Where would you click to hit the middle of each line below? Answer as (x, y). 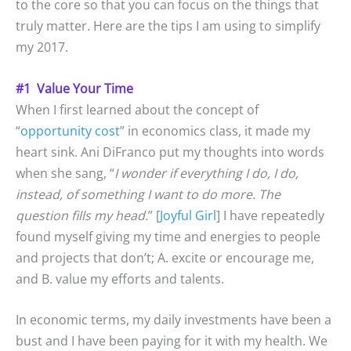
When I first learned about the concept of (137, 109)
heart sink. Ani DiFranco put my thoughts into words (170, 152)
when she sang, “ (65, 173)
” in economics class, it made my (215, 130)
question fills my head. (82, 215)
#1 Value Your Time (74, 88)
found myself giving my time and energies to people (168, 236)
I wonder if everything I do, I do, (206, 173)
